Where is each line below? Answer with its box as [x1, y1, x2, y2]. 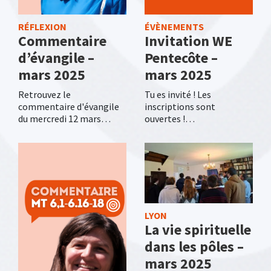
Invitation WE [145, 31, 232, 50]
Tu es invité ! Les [145, 88, 211, 100]
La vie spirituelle [145, 220, 251, 240]
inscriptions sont [145, 100, 215, 113]
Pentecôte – [145, 48, 218, 67]
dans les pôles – [145, 237, 244, 256]
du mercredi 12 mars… [18, 112, 111, 125]
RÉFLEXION [18, 20, 67, 33]
